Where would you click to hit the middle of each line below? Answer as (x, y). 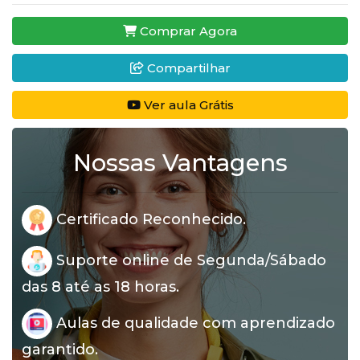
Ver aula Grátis (187, 104)
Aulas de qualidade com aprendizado (194, 323)
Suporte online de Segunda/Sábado (189, 260)
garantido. (60, 350)
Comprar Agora (187, 31)
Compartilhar (187, 67)
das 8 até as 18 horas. (100, 287)
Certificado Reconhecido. (149, 219)
